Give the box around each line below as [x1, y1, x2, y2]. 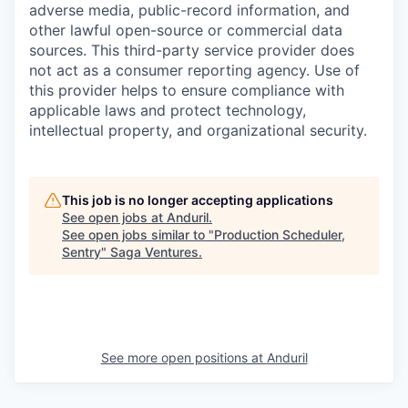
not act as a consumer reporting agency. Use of [29, 61, 360, 80]
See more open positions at [100, 350, 267, 366]
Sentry [62, 244, 101, 260]
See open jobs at [62, 209, 167, 226]
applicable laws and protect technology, [29, 101, 306, 120]
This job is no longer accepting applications [62, 192, 333, 209]
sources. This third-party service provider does [29, 41, 354, 60]
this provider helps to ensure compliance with [29, 81, 344, 100]
